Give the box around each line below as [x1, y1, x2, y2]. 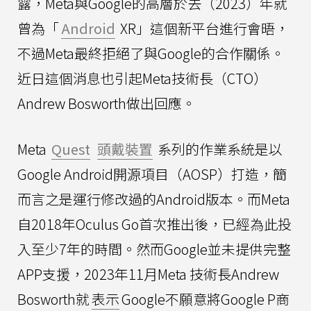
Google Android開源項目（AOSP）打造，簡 [17, 163, 287, 184]
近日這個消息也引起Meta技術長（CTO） [17, 67, 267, 88]
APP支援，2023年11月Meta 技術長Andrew [17, 263, 279, 284]
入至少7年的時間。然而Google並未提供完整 [17, 238, 291, 259]
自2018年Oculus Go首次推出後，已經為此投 [17, 213, 292, 234]
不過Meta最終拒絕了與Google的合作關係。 [17, 42, 285, 63]
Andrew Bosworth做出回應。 [17, 92, 196, 113]
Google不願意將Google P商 [121, 288, 289, 309]
